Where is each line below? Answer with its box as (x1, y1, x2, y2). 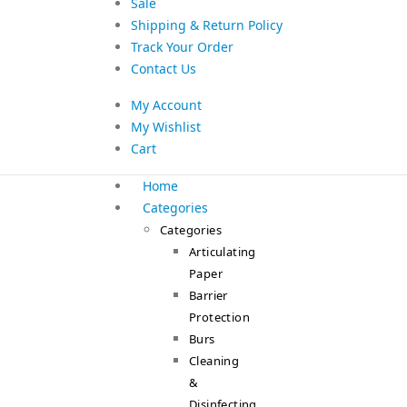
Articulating (189, 243, 256, 260)
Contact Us (131, 60, 196, 77)
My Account (131, 96, 202, 114)
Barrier (189, 287, 228, 303)
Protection (189, 309, 251, 325)
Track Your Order (131, 38, 233, 55)
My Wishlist (131, 118, 201, 135)
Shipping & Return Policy (131, 16, 283, 34)
